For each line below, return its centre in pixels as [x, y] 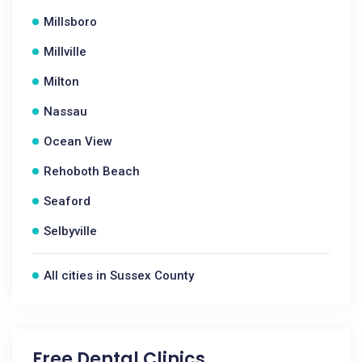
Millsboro [70, 22]
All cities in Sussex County [119, 276]
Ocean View [78, 141]
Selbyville [70, 231]
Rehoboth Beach [92, 171]
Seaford [67, 201]
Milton [61, 82]
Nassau [65, 112]
